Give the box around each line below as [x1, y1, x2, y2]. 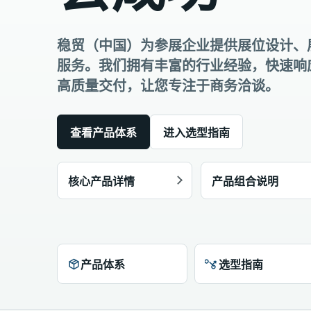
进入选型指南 [163, 126, 230, 139]
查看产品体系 [70, 126, 137, 139]
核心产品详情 [68, 175, 135, 187]
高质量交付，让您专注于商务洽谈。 [57, 78, 279, 94]
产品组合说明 [211, 175, 278, 187]
